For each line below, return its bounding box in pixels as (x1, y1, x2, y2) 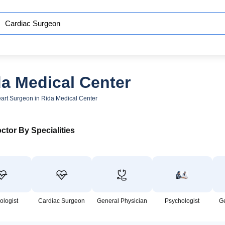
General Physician (96, 197, 147, 204)
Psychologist (165, 197, 200, 204)
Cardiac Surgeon (38, 197, 85, 204)
